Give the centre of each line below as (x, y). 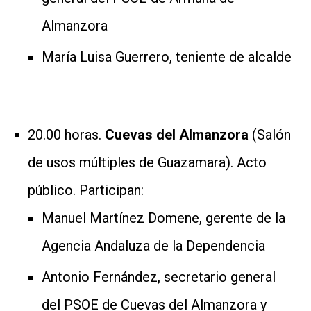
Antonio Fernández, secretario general (159, 277)
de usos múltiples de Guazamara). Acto (147, 162)
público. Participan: (86, 190)
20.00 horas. (66, 134)
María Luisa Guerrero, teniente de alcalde (167, 57)
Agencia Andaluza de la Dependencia (153, 245)
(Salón (271, 134)
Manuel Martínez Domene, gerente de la (163, 218)
